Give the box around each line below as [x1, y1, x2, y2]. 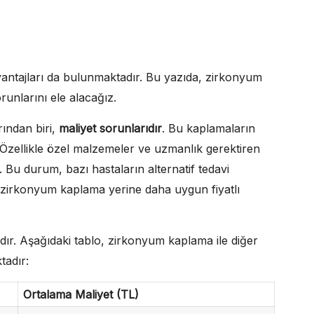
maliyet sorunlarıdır [59, 121, 162, 135]
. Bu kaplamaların [162, 121, 255, 135]
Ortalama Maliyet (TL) [22, 287, 139, 301]
